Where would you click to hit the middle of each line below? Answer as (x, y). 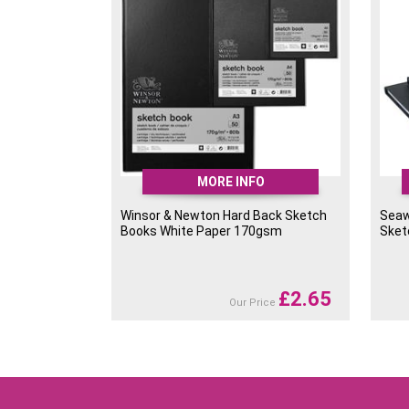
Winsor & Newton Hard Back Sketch (223, 216)
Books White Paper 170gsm (201, 231)
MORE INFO (231, 182)
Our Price (254, 303)
